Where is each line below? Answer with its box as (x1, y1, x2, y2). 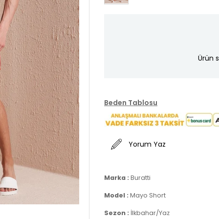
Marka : (104, 174, 131, 182)
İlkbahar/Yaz (131, 209, 170, 217)
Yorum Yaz (129, 139, 166, 149)
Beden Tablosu (104, 98, 157, 108)
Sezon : (104, 209, 131, 217)
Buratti (131, 174, 151, 182)
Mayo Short (130, 191, 166, 199)
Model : (104, 191, 130, 199)
